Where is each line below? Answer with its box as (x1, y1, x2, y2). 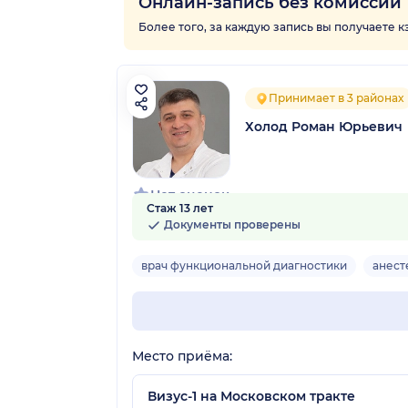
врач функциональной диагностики (141, 258, 347, 272)
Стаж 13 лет (147, 200, 213, 215)
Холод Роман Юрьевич (245, 117, 403, 135)
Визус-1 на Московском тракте (148, 387, 355, 404)
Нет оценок (150, 186, 229, 203)
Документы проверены (161, 217, 301, 231)
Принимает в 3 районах (269, 90, 403, 105)
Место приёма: (132, 347, 232, 364)
